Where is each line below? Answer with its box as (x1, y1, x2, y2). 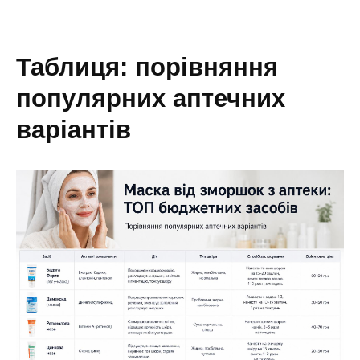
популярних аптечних (16, 84, 285, 112)
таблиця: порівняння (16, 52, 31, 80)
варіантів (16, 115, 131, 143)
